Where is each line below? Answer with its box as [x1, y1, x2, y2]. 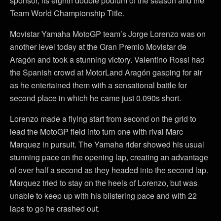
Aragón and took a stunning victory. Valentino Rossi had [10, 54, 205, 66]
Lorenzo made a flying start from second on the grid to [10, 113, 196, 125]
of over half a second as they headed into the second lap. [10, 164, 208, 176]
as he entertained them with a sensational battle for [10, 79, 187, 91]
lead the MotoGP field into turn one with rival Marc [10, 126, 183, 138]
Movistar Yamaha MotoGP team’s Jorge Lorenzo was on [10, 28, 206, 40]
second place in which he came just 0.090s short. [10, 92, 181, 104]
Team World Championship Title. [10, 7, 124, 19]
